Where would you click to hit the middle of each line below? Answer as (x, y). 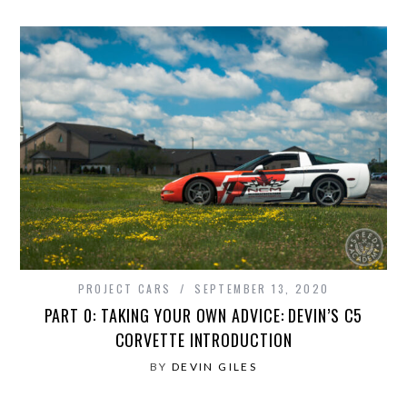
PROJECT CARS (124, 289)
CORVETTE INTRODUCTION (203, 340)
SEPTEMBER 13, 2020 (262, 289)
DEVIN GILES (214, 367)
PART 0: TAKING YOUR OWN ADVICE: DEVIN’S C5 (203, 316)
